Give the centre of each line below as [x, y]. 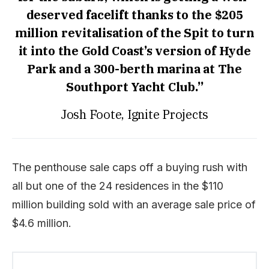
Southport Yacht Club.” [134, 86]
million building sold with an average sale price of [134, 204]
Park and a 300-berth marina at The [134, 68]
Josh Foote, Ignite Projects [134, 114]
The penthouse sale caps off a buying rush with [130, 167]
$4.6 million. [42, 223]
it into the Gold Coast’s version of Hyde [134, 50]
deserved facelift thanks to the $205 [134, 14]
